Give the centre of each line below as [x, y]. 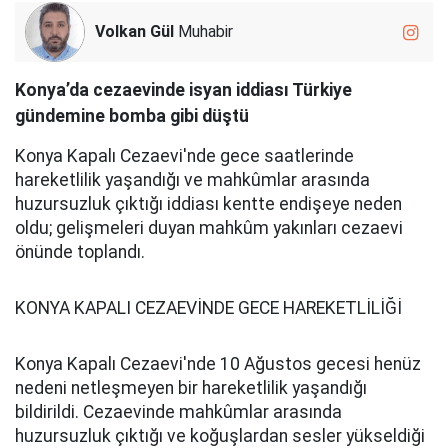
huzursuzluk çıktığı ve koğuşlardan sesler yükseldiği [220, 436]
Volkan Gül [134, 31]
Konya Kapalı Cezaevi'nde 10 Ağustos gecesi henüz [218, 364]
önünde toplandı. [80, 252]
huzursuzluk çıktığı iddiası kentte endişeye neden [208, 204]
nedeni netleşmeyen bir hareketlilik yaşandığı [191, 388]
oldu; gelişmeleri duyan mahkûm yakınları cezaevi [209, 228]
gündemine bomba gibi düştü [132, 116]
